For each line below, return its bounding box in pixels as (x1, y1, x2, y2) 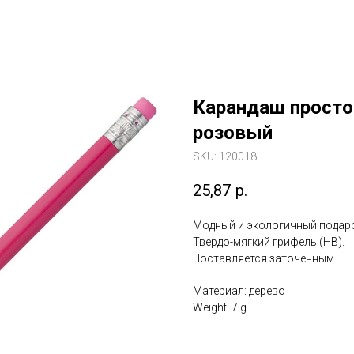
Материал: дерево (193, 284, 285, 298)
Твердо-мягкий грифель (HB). (193, 235, 345, 249)
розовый (193, 122, 273, 144)
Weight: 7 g (193, 301, 247, 314)
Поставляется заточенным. (193, 252, 337, 265)
